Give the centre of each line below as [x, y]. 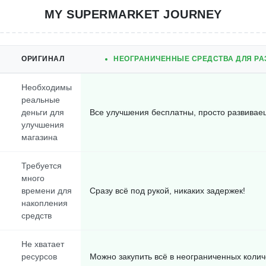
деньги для [43, 112]
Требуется [42, 166]
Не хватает [43, 244]
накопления [45, 203]
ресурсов [39, 256]
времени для [47, 191]
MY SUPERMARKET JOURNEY [133, 14]
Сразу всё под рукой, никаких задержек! [167, 191]
